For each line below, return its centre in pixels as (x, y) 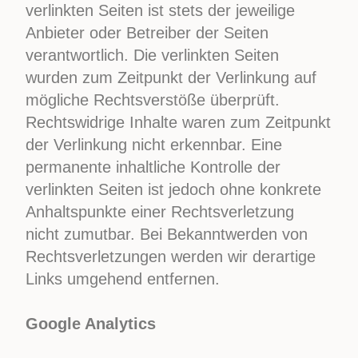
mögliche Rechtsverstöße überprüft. (153, 100)
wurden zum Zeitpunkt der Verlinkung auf (171, 78)
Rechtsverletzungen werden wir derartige (171, 257)
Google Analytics (91, 324)
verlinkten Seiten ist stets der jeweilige (161, 10)
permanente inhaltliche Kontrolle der (153, 167)
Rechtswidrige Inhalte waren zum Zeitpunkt (179, 122)
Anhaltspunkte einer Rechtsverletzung (160, 212)
